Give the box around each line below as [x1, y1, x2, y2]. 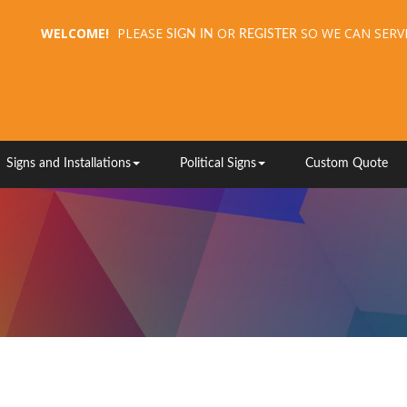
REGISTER [239, 28, 297, 42]
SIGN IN [166, 28, 213, 42]
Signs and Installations [5, 157, 131, 170]
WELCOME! [41, 25, 109, 43]
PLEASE [114, 25, 166, 43]
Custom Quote [305, 157, 389, 170]
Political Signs [179, 157, 256, 170]
